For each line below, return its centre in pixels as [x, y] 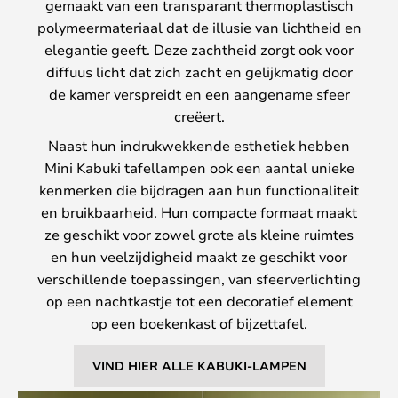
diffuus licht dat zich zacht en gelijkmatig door [199, 71]
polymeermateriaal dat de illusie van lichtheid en [199, 27]
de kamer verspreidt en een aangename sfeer [199, 93]
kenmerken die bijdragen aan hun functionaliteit [199, 189]
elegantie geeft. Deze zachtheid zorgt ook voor [199, 49]
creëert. [199, 115]
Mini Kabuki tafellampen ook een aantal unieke [199, 167]
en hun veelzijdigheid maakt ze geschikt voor [199, 256]
